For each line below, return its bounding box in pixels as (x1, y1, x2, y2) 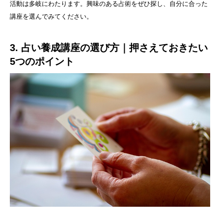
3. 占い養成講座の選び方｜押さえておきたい (10, 42, 208, 53)
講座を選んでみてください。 (10, 12, 93, 20)
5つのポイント (10, 55, 74, 67)
